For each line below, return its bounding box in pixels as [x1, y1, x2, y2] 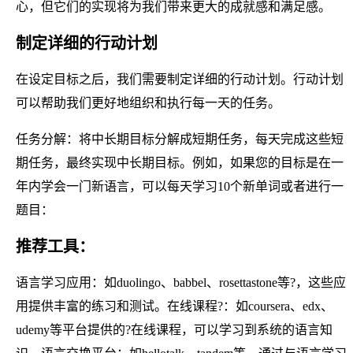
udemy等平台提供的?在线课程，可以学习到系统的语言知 [16, 322, 333, 336]
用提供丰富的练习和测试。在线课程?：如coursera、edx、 [16, 299, 333, 313]
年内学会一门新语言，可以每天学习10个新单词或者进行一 [16, 179, 344, 193]
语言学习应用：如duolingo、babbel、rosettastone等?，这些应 [16, 275, 346, 289]
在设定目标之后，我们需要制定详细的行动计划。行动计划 [16, 72, 344, 86]
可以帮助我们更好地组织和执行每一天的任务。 [16, 95, 281, 110]
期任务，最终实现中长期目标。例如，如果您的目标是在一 [16, 155, 344, 169]
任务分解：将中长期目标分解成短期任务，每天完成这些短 [16, 132, 344, 146]
